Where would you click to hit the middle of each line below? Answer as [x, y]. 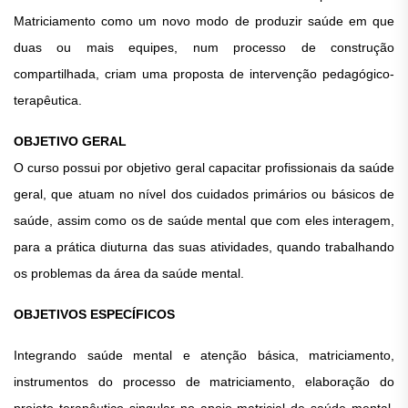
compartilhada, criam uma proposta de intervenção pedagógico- [204, 74]
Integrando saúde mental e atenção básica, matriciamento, [204, 355]
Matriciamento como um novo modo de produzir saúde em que [204, 21]
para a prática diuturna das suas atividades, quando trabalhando [204, 247]
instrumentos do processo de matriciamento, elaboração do [204, 382]
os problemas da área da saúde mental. [129, 273]
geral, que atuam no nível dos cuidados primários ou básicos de [204, 194]
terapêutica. [48, 100]
